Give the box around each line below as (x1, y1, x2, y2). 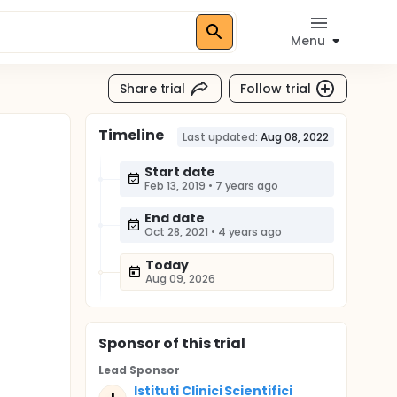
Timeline (98, 125, 164, 145)
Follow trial (240, 79, 311, 97)
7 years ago (214, 178, 279, 193)
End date (144, 209, 205, 227)
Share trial (119, 79, 186, 97)
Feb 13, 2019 (144, 178, 206, 193)
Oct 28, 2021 (144, 224, 208, 239)
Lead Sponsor (98, 362, 180, 378)
